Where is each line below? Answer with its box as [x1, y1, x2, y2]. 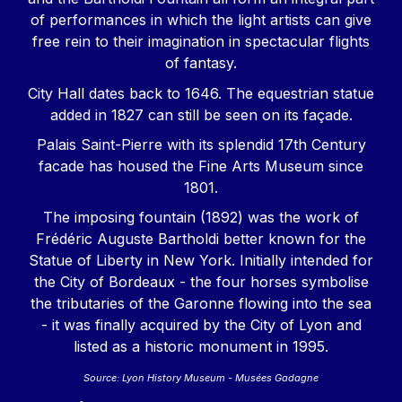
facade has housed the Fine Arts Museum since [39, 156, 363, 175]
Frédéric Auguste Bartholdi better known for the [36, 230, 366, 249]
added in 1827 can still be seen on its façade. [49, 105, 353, 124]
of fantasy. [165, 54, 237, 73]
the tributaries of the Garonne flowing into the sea [31, 294, 371, 313]
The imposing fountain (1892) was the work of [43, 208, 359, 227]
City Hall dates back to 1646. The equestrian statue [28, 83, 374, 102]
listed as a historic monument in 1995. [74, 337, 328, 356]
